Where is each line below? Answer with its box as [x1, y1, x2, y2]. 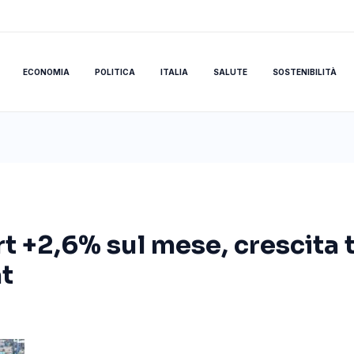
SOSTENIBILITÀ [272, 67, 337, 77]
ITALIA [160, 67, 188, 77]
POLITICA [94, 67, 135, 77]
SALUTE [213, 67, 247, 77]
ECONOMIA [22, 67, 70, 77]
